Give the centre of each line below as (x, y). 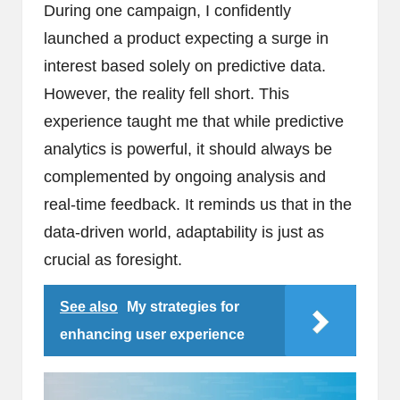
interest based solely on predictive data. (185, 66)
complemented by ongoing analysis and (185, 176)
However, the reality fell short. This (167, 93)
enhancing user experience (152, 334)
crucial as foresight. (113, 259)
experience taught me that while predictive (194, 121)
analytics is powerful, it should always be (188, 149)
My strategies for (183, 306)
